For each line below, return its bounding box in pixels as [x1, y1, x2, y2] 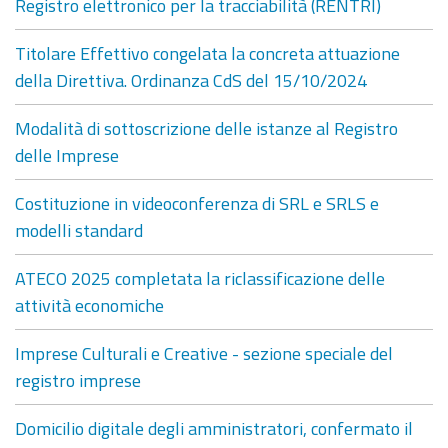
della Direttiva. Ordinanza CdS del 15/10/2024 [15, 71, 367, 89]
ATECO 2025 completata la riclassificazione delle [15, 269, 385, 287]
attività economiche [15, 296, 164, 314]
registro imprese [15, 371, 141, 389]
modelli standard [15, 221, 143, 239]
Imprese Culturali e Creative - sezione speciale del [15, 344, 393, 362]
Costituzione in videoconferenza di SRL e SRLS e [15, 194, 379, 212]
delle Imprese [15, 146, 119, 164]
